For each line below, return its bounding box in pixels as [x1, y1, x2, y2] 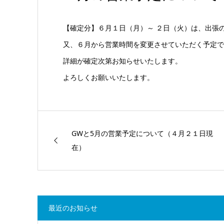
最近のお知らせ [48, 202, 97, 212]
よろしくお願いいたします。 [62, 72, 154, 82]
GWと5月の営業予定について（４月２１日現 [71, 128, 213, 138]
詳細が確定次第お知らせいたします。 [62, 55, 182, 65]
